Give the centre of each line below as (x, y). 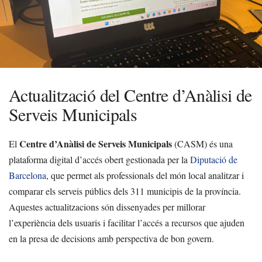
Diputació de (214, 159)
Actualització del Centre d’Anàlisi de (130, 95)
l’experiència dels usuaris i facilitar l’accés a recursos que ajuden (127, 223)
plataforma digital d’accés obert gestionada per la (99, 159)
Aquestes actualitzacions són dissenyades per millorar (107, 207)
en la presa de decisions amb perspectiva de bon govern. (111, 238)
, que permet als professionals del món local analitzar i (145, 175)
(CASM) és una (202, 144)
